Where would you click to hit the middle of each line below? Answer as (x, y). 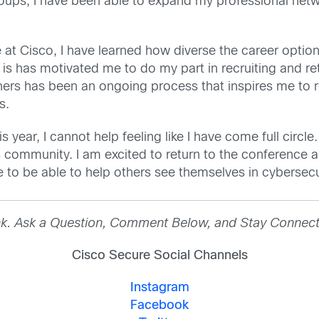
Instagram (159, 288)
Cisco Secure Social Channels (159, 256)
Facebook (159, 306)
